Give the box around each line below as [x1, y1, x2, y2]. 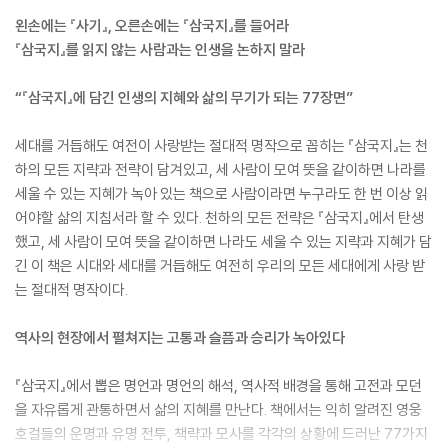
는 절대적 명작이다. [15, 280, 128, 300]
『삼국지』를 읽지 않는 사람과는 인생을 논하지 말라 [15, 40, 305, 60]
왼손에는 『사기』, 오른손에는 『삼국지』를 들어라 [15, 16, 289, 36]
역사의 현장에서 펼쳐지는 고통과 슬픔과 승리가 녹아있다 [15, 328, 345, 348]
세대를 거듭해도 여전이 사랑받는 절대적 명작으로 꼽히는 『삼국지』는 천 [15, 136, 428, 156]
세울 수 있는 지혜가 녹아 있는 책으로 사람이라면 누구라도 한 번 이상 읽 [15, 184, 428, 204]
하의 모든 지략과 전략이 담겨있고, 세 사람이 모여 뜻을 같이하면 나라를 [15, 160, 426, 180]
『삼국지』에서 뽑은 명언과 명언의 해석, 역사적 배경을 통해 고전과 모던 [15, 376, 422, 396]
